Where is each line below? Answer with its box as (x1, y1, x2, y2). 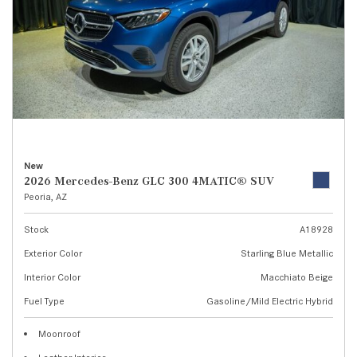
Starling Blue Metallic (241, 247, 333, 259)
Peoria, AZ (24, 190, 67, 202)
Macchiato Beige (261, 271, 333, 283)
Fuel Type (24, 295, 65, 307)
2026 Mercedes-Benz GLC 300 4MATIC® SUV (24, 175, 274, 187)
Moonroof (38, 328, 80, 339)
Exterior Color (24, 247, 82, 259)
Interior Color (24, 271, 80, 283)
